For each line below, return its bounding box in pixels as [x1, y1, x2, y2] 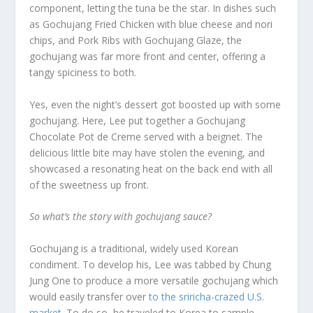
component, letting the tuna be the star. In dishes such [29, 1, 277, 15]
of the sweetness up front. [29, 177, 150, 191]
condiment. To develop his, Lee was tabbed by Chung [29, 257, 272, 271]
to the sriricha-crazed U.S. [149, 289, 265, 303]
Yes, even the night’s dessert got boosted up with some [29, 97, 282, 111]
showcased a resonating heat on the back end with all [29, 161, 273, 175]
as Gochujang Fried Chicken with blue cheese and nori [29, 17, 273, 31]
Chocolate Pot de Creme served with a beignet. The [29, 129, 263, 143]
